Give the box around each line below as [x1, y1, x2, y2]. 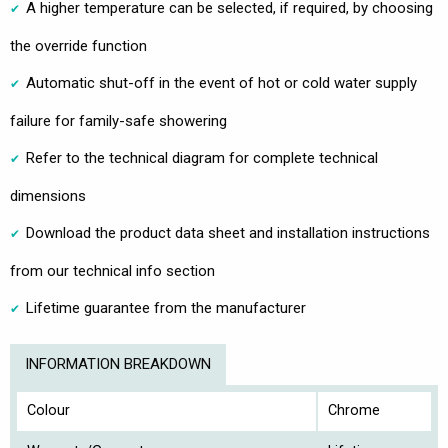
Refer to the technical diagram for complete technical [26, 149, 378, 168]
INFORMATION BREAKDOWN [25, 355, 211, 374]
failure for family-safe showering [10, 112, 227, 131]
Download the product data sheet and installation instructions [26, 224, 430, 243]
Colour [27, 402, 70, 420]
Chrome [328, 402, 380, 420]
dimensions [10, 187, 86, 206]
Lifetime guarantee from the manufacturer [26, 299, 306, 318]
